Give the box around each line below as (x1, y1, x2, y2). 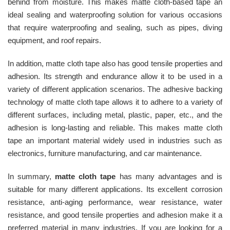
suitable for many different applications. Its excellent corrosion (8, 185, 222, 194)
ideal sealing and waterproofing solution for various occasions (8, 10, 222, 20)
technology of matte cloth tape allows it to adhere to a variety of (8, 98, 222, 107)
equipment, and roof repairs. (8, 36, 101, 45)
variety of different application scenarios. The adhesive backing (8, 85, 222, 94)
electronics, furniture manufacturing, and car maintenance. (8, 149, 202, 158)
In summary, (8, 172, 55, 181)
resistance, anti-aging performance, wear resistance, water (8, 198, 222, 207)
